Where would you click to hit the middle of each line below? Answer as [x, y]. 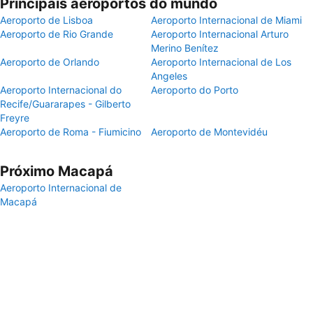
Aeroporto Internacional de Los [221, 62]
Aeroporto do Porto [195, 90]
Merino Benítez [185, 48]
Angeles [169, 76]
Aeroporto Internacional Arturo [220, 34]
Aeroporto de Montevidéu [209, 132]
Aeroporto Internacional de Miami [226, 20]
